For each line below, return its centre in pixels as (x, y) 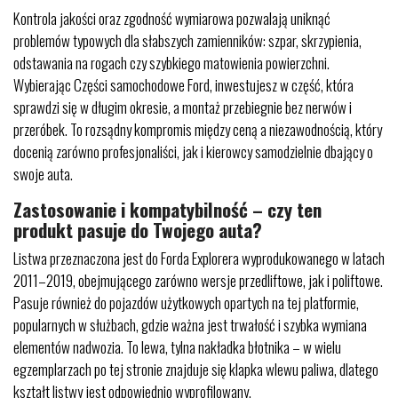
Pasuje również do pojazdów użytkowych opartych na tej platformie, (186, 302)
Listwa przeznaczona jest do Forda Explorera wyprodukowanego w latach (199, 258)
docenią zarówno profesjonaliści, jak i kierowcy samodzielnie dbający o (193, 151)
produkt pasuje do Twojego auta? (138, 230)
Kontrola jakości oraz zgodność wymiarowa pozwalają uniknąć (172, 18)
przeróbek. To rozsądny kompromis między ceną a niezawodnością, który (198, 129)
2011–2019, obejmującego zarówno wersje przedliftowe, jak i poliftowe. (198, 280)
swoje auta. (43, 174)
